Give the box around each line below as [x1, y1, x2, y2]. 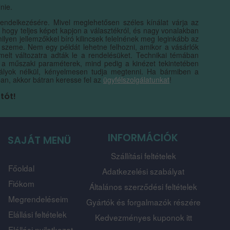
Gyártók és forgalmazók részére [86, 196, 201, 207]
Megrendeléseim [8, 193, 68, 205]
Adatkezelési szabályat [102, 165, 185, 177]
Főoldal [8, 162, 34, 174]
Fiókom [8, 178, 34, 189]
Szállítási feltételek [110, 149, 176, 161]
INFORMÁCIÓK [108, 130, 179, 145]
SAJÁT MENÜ [7, 132, 71, 147]
